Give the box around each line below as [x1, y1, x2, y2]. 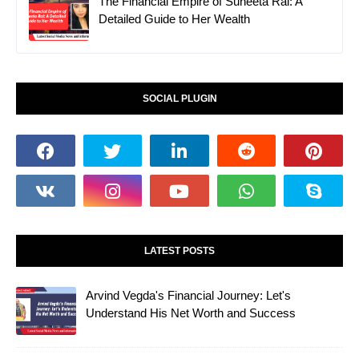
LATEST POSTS [144, 245, 215, 257]
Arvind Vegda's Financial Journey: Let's [86, 288, 291, 303]
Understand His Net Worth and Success [86, 306, 296, 321]
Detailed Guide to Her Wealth [99, 12, 250, 26]
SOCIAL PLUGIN [142, 93, 217, 105]
